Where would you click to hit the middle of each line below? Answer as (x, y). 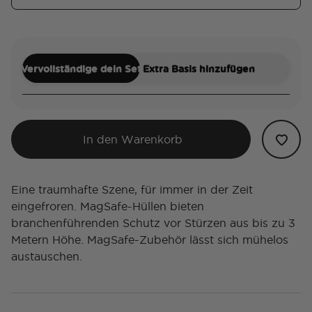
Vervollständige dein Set (81, 68)
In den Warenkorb (133, 140)
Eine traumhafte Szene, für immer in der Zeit (132, 190)
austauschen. (47, 257)
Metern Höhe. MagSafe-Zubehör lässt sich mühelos (150, 240)
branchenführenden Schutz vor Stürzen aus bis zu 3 (153, 223)
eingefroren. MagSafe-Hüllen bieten (108, 206)
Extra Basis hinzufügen (198, 68)
